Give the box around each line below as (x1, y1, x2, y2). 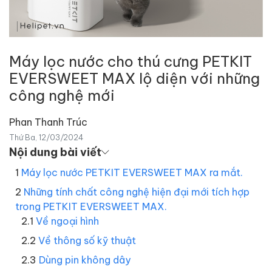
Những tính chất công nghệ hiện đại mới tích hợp (24, 185, 250, 197)
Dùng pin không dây (39, 253, 131, 265)
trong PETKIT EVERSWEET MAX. (15, 200, 167, 212)
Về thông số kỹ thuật (38, 234, 136, 246)
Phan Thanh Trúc (9, 115, 87, 127)
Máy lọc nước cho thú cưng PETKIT (9, 52, 252, 70)
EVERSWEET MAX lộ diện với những (9, 69, 260, 87)
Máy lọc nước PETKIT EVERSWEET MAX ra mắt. (21, 166, 243, 178)
